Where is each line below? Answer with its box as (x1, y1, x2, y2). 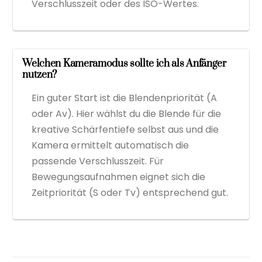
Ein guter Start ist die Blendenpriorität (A (32, 91, 218, 105)
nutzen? (22, 68, 57, 81)
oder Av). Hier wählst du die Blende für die (32, 106, 222, 120)
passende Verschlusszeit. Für (32, 154, 164, 168)
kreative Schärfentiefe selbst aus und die (32, 122, 219, 136)
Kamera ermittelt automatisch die (32, 138, 189, 152)
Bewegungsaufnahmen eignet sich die (32, 170, 206, 184)
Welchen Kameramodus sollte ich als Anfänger (22, 57, 226, 70)
